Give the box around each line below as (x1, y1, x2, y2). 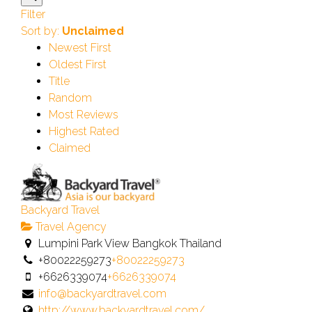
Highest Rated (49, 124, 119, 138)
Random (49, 91, 92, 104)
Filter (21, 7, 45, 21)
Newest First (49, 40, 111, 54)
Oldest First (49, 57, 107, 71)
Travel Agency (33, 219, 107, 233)
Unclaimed (62, 24, 124, 38)
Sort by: (21, 24, 62, 38)
